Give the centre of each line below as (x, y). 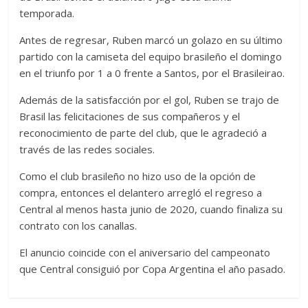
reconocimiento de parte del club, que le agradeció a (143, 133)
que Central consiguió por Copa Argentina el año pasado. (153, 269)
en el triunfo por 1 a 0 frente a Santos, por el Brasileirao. (152, 73)
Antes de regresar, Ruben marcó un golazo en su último (151, 40)
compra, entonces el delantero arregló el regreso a (141, 193)
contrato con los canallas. (78, 226)
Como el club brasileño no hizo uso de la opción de (138, 176)
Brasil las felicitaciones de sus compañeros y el (130, 117)
